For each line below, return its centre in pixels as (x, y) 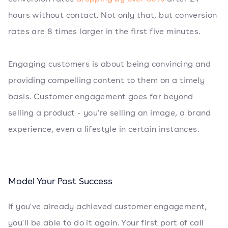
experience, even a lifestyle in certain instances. (104, 129)
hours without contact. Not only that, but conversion (113, 15)
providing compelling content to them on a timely (107, 80)
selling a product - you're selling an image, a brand (110, 113)
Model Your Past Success (60, 181)
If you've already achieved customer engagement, (108, 207)
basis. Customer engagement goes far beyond (101, 97)
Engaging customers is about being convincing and (110, 64)
